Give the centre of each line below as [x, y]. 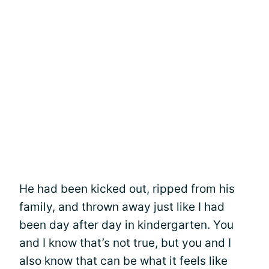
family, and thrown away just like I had [122, 207]
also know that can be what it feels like [123, 261]
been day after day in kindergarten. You [126, 225]
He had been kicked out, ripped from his [127, 189]
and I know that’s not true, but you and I [125, 243]
